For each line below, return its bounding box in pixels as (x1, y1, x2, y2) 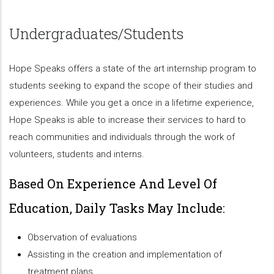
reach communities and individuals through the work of (9, 131, 235, 143)
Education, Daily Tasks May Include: (9, 200, 225, 216)
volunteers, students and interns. (9, 149, 144, 160)
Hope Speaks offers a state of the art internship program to (9, 63, 256, 74)
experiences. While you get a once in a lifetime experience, (9, 97, 254, 108)
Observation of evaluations (28, 232, 137, 243)
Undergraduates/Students (9, 24, 183, 43)
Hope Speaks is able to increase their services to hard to (9, 114, 246, 125)
